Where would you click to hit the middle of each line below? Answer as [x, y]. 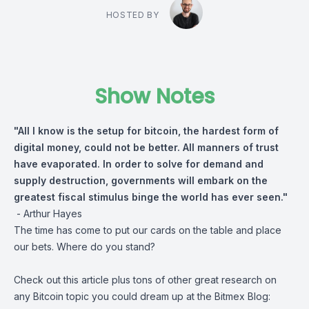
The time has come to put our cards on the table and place [148, 230]
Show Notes [154, 97]
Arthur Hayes [53, 213]
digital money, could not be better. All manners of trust [146, 147]
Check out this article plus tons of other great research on [145, 280]
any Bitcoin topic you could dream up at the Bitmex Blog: [142, 296]
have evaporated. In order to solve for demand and [139, 164]
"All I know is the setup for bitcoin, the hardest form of [146, 131]
